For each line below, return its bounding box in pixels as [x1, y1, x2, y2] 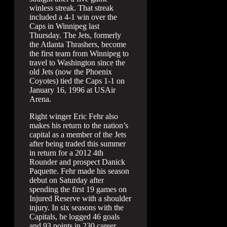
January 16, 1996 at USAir [29, 85, 116, 94]
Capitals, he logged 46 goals [29, 212, 120, 221]
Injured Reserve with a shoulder [29, 194, 131, 203]
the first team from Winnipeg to [29, 49, 129, 58]
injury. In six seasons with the [29, 203, 124, 212]
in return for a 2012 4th [29, 148, 103, 157]
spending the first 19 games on [29, 184, 127, 194]
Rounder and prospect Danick [29, 157, 125, 166]
